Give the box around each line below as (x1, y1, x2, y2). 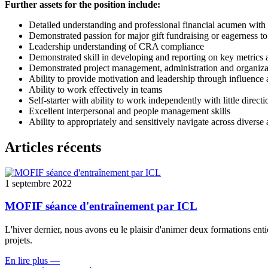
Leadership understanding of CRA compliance (29, 41, 204, 51)
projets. (5, 235, 32, 246)
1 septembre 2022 (5, 178, 72, 188)
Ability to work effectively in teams (29, 84, 162, 95)
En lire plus (5, 255, 48, 266)
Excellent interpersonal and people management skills (29, 105, 230, 116)
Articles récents (5, 139, 101, 155)
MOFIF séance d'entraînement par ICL (5, 200, 197, 213)
